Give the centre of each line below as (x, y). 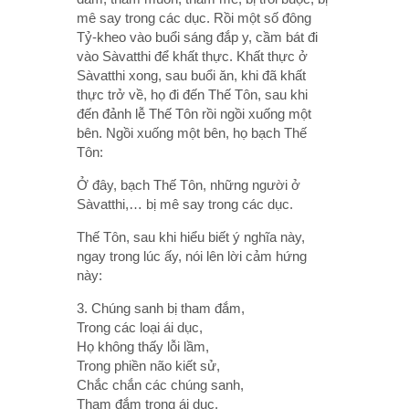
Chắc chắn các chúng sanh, (160, 384)
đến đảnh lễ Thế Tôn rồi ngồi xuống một (194, 113)
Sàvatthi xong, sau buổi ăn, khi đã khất (191, 75)
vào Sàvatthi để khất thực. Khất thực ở (192, 56)
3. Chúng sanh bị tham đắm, (161, 308)
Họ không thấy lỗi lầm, (143, 346)
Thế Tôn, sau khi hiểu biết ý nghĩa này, (191, 236)
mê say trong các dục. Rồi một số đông (194, 17)
